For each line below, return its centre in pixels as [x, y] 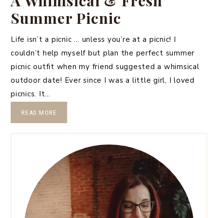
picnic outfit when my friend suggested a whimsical [105, 67]
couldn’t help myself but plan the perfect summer [103, 53]
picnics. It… [31, 94]
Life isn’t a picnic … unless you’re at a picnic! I [93, 40]
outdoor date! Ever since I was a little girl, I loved [103, 81]
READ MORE [39, 113]
